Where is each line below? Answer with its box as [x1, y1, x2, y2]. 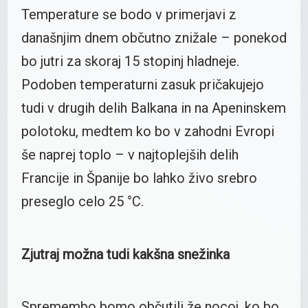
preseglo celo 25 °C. [21, 193, 144, 210]
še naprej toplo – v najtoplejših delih [21, 146, 239, 164]
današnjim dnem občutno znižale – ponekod [21, 30, 287, 47]
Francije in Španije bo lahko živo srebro [21, 170, 257, 187]
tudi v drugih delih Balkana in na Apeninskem [21, 100, 286, 117]
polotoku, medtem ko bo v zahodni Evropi [21, 123, 274, 140]
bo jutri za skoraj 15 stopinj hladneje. [21, 53, 239, 70]
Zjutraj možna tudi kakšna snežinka [21, 245, 230, 263]
